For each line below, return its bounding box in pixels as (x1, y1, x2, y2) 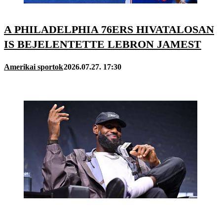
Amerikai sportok (4, 62, 63, 71)
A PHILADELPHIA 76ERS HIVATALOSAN (4, 23, 214, 36)
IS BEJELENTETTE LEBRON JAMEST (4, 38, 201, 51)
